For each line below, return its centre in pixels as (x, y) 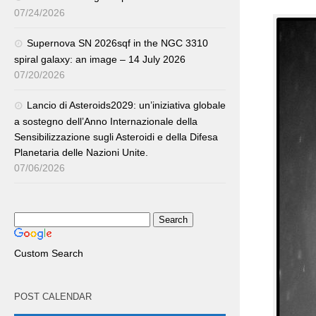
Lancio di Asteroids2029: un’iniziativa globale (126, 105)
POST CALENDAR (53, 297)
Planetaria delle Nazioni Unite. (81, 152)
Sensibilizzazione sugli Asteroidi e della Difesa (116, 137)
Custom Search (49, 253)
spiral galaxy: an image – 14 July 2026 (100, 59)
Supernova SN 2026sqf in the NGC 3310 (117, 43)
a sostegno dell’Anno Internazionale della (106, 121)
